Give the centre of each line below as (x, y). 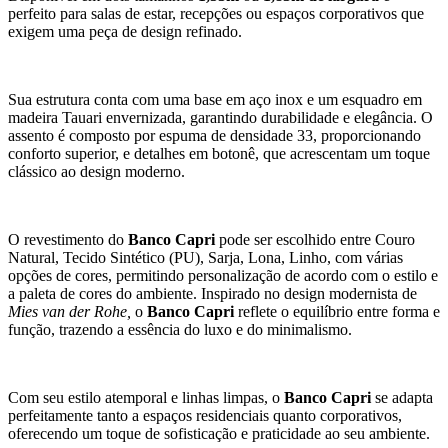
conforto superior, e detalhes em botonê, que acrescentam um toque (219, 153)
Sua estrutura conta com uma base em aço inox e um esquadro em (215, 99)
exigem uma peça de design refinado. (125, 31)
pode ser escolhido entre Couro (317, 239)
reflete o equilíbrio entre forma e (337, 311)
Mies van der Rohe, (69, 311)
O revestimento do (68, 239)
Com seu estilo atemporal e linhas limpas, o (146, 397)
